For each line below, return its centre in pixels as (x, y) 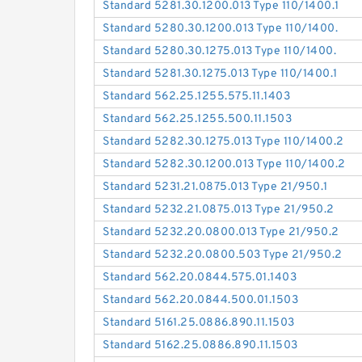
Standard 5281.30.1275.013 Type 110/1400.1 (220, 74)
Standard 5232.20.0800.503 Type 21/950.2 (223, 255)
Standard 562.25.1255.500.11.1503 (198, 120)
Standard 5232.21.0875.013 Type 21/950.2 (219, 210)
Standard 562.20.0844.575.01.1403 (200, 278)
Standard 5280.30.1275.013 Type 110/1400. (220, 52)
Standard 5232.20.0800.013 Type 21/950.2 (221, 233)
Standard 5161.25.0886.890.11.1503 (199, 323)
